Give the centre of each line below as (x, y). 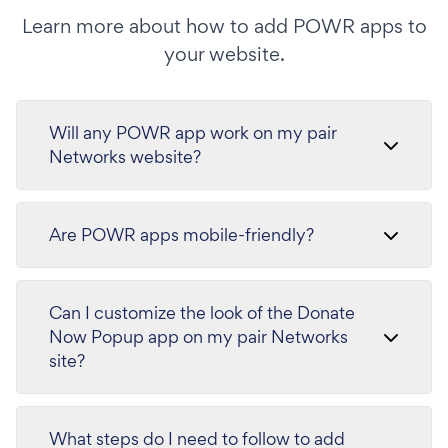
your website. (224, 54)
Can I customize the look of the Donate (202, 312)
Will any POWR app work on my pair (193, 132)
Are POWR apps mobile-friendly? (181, 234)
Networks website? (125, 156)
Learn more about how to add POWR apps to (224, 26)
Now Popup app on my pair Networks (198, 336)
